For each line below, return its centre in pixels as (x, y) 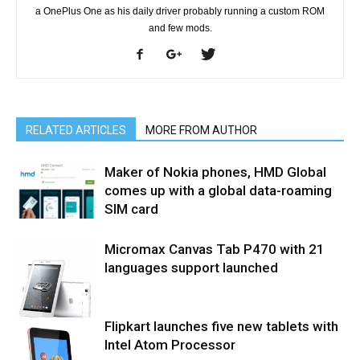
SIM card (131, 209)
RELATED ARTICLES (76, 131)
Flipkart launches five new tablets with (221, 327)
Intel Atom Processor (170, 345)
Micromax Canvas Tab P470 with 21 (215, 250)
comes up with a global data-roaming (218, 191)
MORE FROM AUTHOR (201, 131)
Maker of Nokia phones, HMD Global (215, 172)
